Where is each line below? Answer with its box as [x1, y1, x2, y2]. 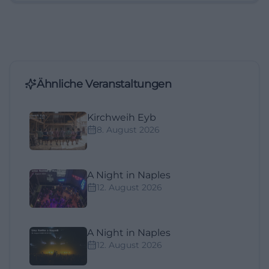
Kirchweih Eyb [87, 111, 156, 123]
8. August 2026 [97, 124, 160, 135]
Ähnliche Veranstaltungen [37, 77, 172, 91]
